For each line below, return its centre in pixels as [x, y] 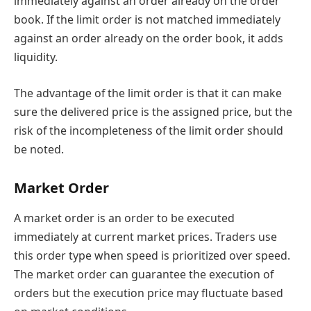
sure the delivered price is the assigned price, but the [153, 111]
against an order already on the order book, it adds [149, 39]
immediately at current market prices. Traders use [145, 236]
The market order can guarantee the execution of [144, 274]
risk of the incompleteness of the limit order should [149, 130]
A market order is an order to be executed [124, 218]
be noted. [39, 149]
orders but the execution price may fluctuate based [149, 293]
